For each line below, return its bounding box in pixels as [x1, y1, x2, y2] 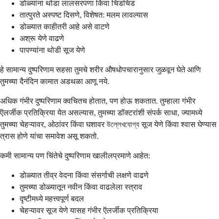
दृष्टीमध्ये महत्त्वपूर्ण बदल [20, 194, 84, 203]
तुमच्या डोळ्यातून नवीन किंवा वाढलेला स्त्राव [20, 182, 142, 191]
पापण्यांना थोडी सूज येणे [20, 45, 85, 54]
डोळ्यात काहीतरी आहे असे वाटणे [20, 22, 109, 31]
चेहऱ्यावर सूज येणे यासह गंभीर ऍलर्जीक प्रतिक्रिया [20, 206, 158, 215]
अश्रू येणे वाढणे [20, 34, 64, 43]
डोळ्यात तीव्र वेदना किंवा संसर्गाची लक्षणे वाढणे [20, 171, 149, 179]
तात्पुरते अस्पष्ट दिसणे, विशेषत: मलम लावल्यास [20, 10, 148, 19]
